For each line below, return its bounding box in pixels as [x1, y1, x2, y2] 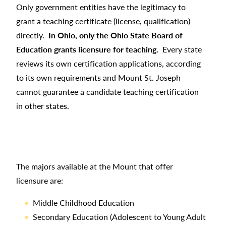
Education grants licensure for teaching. [16, 43, 158, 55]
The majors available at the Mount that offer [16, 160, 173, 172]
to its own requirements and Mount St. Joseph [16, 71, 181, 83]
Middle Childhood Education [33, 196, 136, 208]
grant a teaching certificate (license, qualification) [16, 15, 190, 27]
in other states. [16, 99, 69, 111]
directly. [16, 29, 48, 41]
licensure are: [16, 174, 63, 186]
